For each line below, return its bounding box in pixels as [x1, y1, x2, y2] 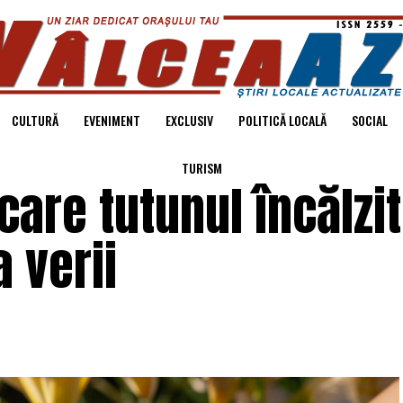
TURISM [181, 158, 222, 177]
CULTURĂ [12, 111, 58, 130]
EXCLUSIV [166, 111, 213, 130]
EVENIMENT [84, 111, 140, 130]
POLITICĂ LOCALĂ [238, 111, 327, 130]
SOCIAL [352, 111, 388, 130]
